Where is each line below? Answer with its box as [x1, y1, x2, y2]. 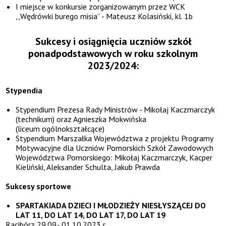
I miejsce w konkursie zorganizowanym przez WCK [16, 2, 186, 12]
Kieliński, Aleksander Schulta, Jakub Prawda [16, 162, 160, 172]
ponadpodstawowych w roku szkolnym [28, 47, 198, 60]
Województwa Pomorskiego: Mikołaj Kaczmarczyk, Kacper [16, 152, 213, 162]
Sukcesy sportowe [6, 181, 72, 191]
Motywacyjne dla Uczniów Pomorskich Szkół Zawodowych [16, 143, 214, 153]
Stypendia [6, 85, 43, 95]
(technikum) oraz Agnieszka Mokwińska [16, 114, 147, 124]
